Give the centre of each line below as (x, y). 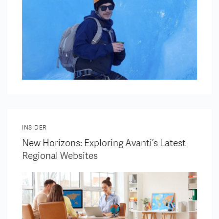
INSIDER (35, 127)
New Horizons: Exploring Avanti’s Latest (104, 143)
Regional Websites (60, 156)
